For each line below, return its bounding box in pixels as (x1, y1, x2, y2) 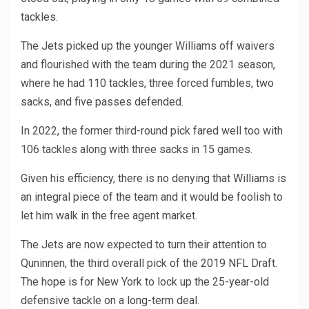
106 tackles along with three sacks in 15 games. (21, 143, 252, 157)
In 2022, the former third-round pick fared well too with (21, 124, 283, 138)
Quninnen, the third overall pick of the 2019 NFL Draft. (21, 257, 277, 270)
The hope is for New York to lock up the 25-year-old (21, 275, 269, 289)
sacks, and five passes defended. (21, 95, 183, 109)
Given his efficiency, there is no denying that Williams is (21, 172, 286, 186)
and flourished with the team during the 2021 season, (21, 58, 275, 72)
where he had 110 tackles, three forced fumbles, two (21, 77, 274, 90)
